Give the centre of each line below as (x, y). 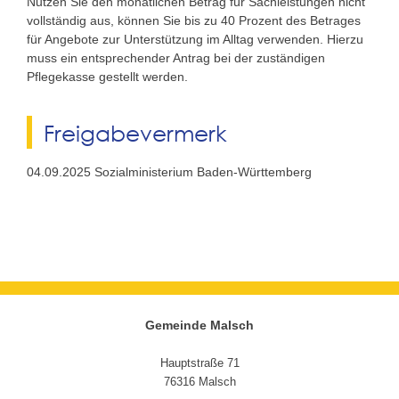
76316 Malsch (199, 383)
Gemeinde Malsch (199, 325)
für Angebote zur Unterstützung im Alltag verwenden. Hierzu (195, 39)
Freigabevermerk (135, 133)
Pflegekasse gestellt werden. (107, 76)
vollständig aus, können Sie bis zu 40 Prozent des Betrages (194, 20)
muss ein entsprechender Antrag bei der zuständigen (176, 57)
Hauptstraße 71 (199, 364)
